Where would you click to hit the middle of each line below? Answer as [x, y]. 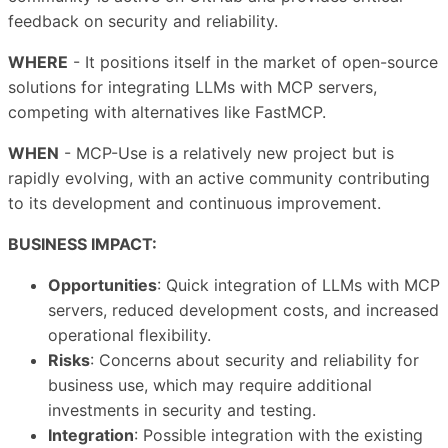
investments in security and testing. [182, 410]
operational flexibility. [129, 335]
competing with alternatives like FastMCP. [167, 112]
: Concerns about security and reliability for [254, 360]
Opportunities [102, 285]
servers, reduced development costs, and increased [243, 310]
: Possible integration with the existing [278, 435]
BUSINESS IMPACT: [82, 244]
